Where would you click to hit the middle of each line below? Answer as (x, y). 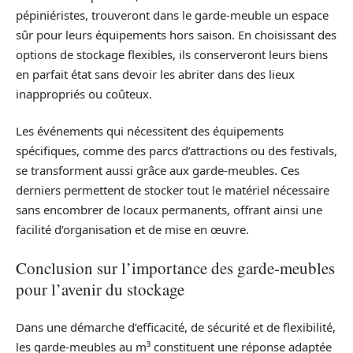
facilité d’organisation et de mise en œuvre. (132, 229)
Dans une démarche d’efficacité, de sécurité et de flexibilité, (176, 327)
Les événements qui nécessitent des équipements (150, 131)
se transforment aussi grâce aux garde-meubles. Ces (158, 170)
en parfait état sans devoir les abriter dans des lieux (155, 74)
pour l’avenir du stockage (100, 289)
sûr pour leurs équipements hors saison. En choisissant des (176, 34)
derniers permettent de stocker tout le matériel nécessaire (173, 190)
